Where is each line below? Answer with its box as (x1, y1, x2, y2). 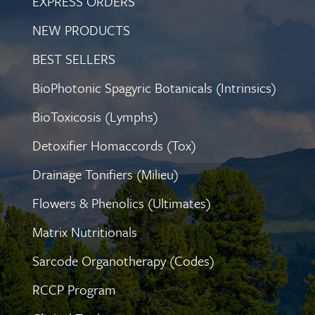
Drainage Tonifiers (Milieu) (32, 165, 179, 184)
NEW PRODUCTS (32, 20, 130, 40)
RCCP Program (32, 280, 116, 300)
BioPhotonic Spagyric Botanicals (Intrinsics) (32, 78, 276, 98)
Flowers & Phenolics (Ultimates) (32, 193, 211, 213)
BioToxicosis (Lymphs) (32, 107, 158, 127)
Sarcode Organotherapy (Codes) (32, 251, 214, 271)
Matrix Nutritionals (32, 222, 137, 242)
